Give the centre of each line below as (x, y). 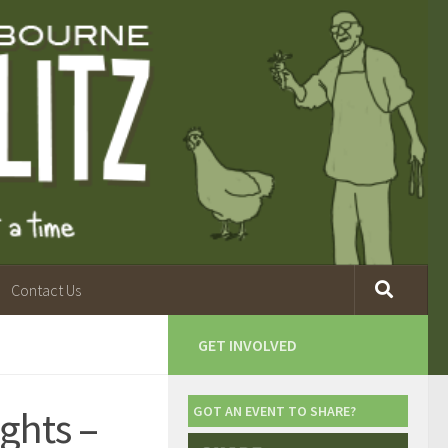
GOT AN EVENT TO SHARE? (274, 410)
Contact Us (46, 289)
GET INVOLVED (247, 344)
